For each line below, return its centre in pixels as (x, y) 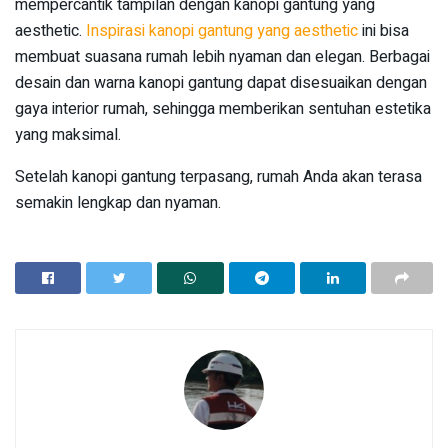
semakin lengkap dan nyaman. (118, 202)
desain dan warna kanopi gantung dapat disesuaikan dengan (221, 82)
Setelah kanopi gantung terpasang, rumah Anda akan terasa (218, 176)
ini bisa (385, 30)
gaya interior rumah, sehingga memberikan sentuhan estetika (223, 108)
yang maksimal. (68, 134)
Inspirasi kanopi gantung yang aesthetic (224, 30)
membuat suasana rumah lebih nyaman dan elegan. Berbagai (222, 56)
